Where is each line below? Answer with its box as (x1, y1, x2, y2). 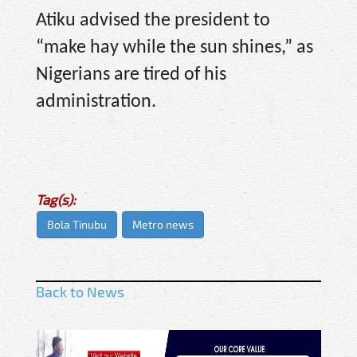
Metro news (132, 218, 194, 232)
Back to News (36, 283, 124, 301)
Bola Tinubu (47, 218, 107, 232)
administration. (36, 92, 156, 112)
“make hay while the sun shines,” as (36, 37, 313, 57)
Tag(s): (36, 191, 76, 208)
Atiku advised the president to (36, 10, 270, 30)
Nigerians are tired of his (36, 65, 226, 84)
